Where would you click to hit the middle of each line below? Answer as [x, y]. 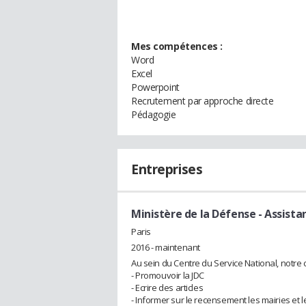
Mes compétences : [177, 46]
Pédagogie [154, 114]
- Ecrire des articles [167, 287]
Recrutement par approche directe [203, 101]
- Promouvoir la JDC [168, 275]
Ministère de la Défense [194, 214]
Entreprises [167, 169]
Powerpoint [155, 87]
